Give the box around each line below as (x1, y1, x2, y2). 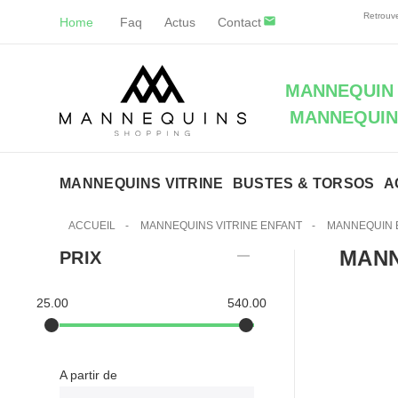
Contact (218, 15, 261, 29)
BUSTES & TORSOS (232, 176, 375, 191)
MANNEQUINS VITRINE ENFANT (140, 219, 302, 232)
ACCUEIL (68, 219, 115, 232)
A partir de (60, 368, 117, 382)
